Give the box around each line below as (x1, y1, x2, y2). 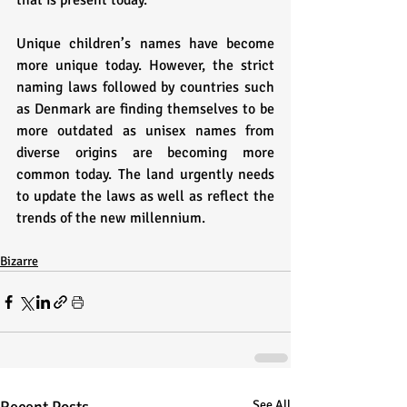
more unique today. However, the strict (16, 56, 274, 75)
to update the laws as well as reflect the (16, 187, 274, 206)
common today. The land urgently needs (16, 165, 274, 184)
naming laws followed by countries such (16, 78, 274, 97)
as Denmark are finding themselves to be (16, 100, 274, 119)
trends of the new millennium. (16, 209, 209, 228)
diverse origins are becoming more (16, 144, 274, 163)
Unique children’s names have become (16, 35, 274, 54)
